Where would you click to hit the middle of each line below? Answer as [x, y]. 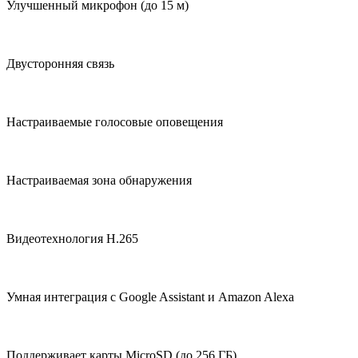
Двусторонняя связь [60, 63]
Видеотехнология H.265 [72, 238]
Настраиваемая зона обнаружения [99, 180]
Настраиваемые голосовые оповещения [115, 121]
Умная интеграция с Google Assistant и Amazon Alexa [150, 296]
